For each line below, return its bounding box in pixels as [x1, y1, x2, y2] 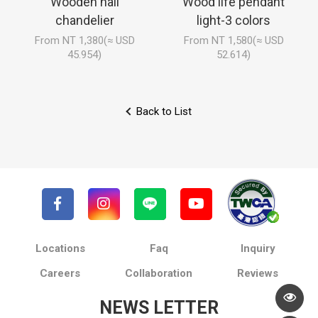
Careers [40, 266, 81, 280]
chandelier [55, 12, 114, 28]
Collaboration [125, 266, 193, 280]
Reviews [237, 266, 279, 280]
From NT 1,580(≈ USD [183, 33, 284, 47]
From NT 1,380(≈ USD [34, 33, 135, 47]
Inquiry [240, 241, 275, 255]
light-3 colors [197, 12, 270, 28]
